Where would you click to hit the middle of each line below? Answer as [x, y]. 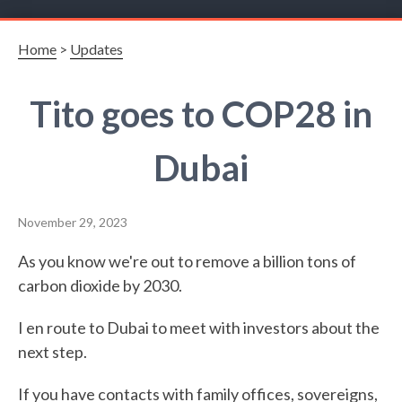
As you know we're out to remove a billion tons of [187, 261]
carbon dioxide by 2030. [100, 285]
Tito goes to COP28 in [201, 114]
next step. [52, 352]
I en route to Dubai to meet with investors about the [199, 328]
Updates [96, 49]
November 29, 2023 [73, 222]
